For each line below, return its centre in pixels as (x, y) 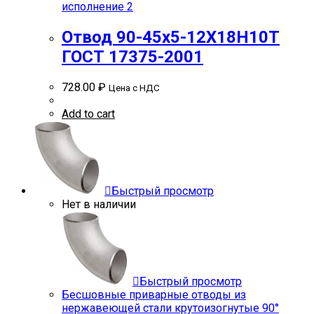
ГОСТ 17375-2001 (132, 56)
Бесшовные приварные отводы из (154, 294)
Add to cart (88, 114)
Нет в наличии (99, 204)
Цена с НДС (134, 88)
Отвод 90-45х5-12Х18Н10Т (171, 37)
